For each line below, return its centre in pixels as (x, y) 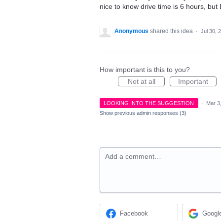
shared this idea (172, 31)
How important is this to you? (145, 70)
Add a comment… (133, 156)
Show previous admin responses (140, 113)
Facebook (134, 214)
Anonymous (131, 31)
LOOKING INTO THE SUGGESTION (149, 103)
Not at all (141, 81)
